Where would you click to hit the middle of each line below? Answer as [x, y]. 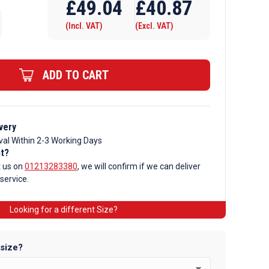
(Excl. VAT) [154, 26]
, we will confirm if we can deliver [139, 166]
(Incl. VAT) [84, 26]
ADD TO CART [75, 75]
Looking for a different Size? [64, 210]
